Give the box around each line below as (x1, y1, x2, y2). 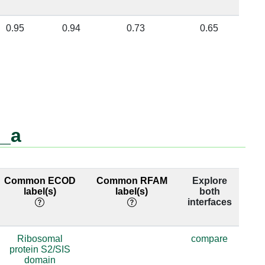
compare (191, 233, 228, 244)
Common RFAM (96, 175, 167, 186)
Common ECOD (4, 175, 76, 186)
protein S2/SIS (9, 244, 70, 254)
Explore (192, 175, 227, 186)
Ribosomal (17, 233, 63, 244)
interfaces (187, 196, 232, 207)
